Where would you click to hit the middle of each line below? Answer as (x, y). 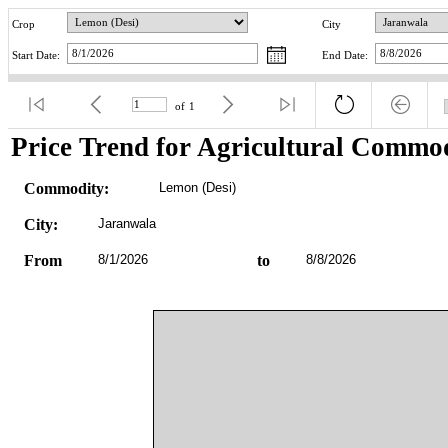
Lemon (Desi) (197, 187)
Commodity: (66, 188)
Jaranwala (126, 223)
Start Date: (36, 56)
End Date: (345, 56)
